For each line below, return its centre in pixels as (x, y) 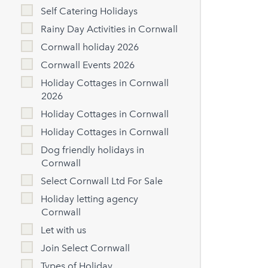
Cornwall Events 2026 (88, 65)
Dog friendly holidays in (93, 150)
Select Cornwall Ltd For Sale (102, 181)
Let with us (64, 230)
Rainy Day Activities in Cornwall (109, 29)
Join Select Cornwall (86, 248)
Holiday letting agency (90, 199)
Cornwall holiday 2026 (90, 47)
